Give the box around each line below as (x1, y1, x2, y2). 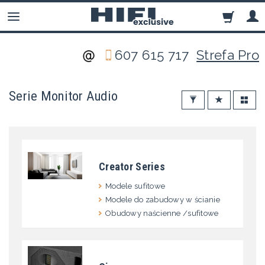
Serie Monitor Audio (9, 88, 118, 104)
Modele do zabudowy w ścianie (105, 195, 220, 205)
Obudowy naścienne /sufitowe (105, 209, 219, 218)
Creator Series (99, 160, 165, 173)
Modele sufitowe (105, 182, 166, 191)
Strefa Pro (196, 47, 259, 63)
